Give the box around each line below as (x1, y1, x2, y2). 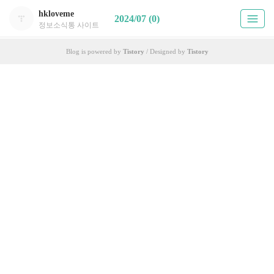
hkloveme (39, 9, 74, 19)
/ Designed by (144, 48, 187, 55)
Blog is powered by (65, 48, 123, 55)
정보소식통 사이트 (39, 21, 99, 30)
